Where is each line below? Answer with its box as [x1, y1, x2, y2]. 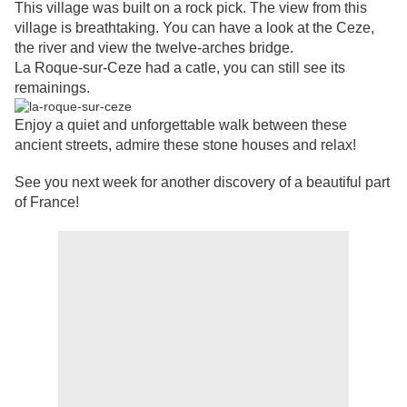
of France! [15, 194, 79, 211]
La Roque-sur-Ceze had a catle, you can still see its [15, 60, 345, 76]
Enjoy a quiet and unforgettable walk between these [15, 117, 347, 134]
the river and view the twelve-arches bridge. [15, 40, 293, 56]
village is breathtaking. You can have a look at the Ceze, [15, 20, 374, 36]
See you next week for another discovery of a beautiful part [15, 174, 390, 191]
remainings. [15, 80, 90, 96]
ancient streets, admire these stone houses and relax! [15, 137, 356, 154]
